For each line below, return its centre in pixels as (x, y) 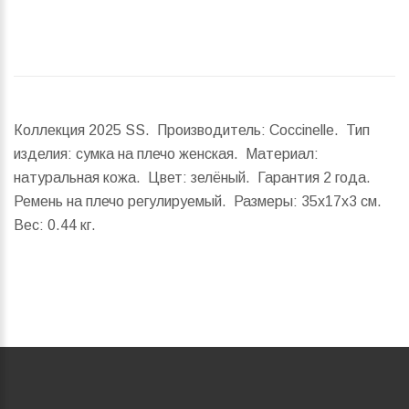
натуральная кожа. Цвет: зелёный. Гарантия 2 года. (194, 178)
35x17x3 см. (341, 202)
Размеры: (266, 202)
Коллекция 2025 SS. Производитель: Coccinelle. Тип (192, 131)
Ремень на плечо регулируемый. (124, 202)
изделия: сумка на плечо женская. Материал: (166, 154)
